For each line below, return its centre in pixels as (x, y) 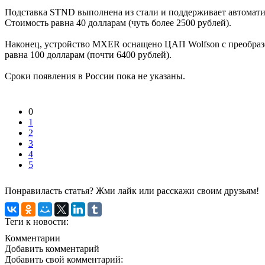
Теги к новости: (37, 221)
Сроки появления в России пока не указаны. (95, 76)
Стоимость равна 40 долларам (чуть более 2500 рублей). (118, 22)
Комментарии (33, 238)
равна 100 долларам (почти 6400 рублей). (88, 54)
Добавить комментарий (52, 248)
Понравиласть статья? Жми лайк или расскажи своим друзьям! (132, 190)
